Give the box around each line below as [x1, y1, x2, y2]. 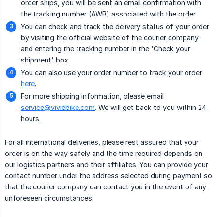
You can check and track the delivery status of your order [21, 22, 209, 31]
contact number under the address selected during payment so [5, 171, 212, 180]
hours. [21, 114, 41, 123]
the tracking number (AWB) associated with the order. [21, 10, 197, 18]
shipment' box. [21, 56, 70, 64]
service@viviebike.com [21, 103, 95, 112]
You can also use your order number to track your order [21, 68, 202, 77]
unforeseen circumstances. [5, 194, 93, 202]
